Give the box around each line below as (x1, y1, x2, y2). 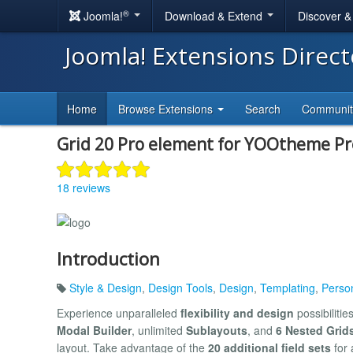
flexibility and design (180, 304, 294, 321)
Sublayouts (186, 321, 247, 338)
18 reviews (57, 179, 110, 195)
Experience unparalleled (57, 304, 180, 321)
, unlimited (132, 321, 186, 338)
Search (245, 101, 281, 117)
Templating (260, 279, 315, 295)
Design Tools (148, 279, 213, 295)
